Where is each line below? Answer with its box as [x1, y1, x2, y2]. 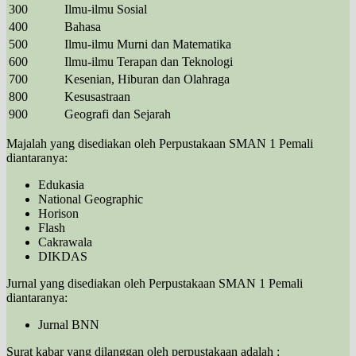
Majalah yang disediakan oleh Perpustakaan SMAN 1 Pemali [6, 136, 313, 150]
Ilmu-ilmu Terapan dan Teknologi [64, 54, 233, 68]
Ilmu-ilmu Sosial [64, 2, 147, 16]
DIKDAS [38, 249, 87, 263]
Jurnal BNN [38, 317, 99, 331]
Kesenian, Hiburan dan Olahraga [64, 72, 230, 86]
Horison [38, 206, 79, 220]
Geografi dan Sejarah [64, 106, 171, 121]
